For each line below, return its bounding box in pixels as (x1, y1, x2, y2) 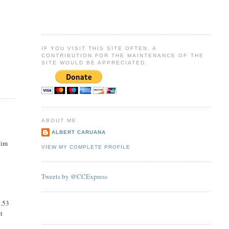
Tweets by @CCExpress (41, 172, 107, 181)
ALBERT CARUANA (51, 129, 106, 135)
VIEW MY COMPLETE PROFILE (41, 144, 130, 150)
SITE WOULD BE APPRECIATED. (41, 59, 148, 65)
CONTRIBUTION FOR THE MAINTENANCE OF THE (41, 52, 204, 58)
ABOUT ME (41, 118, 77, 124)
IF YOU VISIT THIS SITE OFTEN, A (41, 45, 157, 51)
